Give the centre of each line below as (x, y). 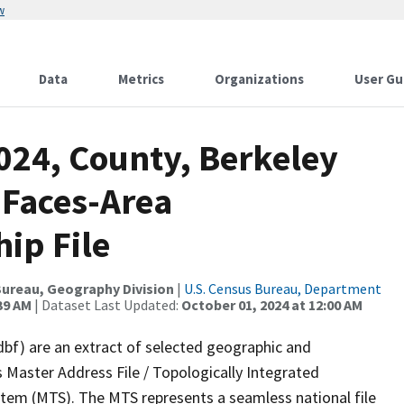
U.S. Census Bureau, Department (283, 289)
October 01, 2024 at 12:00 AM (272, 305)
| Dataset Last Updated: (106, 305)
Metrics (141, 79)
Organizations (259, 79)
